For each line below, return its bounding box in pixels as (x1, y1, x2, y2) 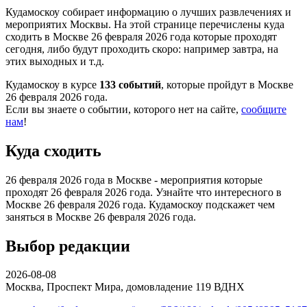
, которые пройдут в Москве (161, 78, 293, 90)
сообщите (241, 103, 286, 115)
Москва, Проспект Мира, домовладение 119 (5, 281, 211, 293)
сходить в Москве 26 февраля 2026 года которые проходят (5, 30, 277, 42)
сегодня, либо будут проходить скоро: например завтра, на (5, 42, 278, 55)
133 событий (99, 78, 161, 90)
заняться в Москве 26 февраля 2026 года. (5, 210, 196, 223)
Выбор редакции (5, 236, 130, 255)
